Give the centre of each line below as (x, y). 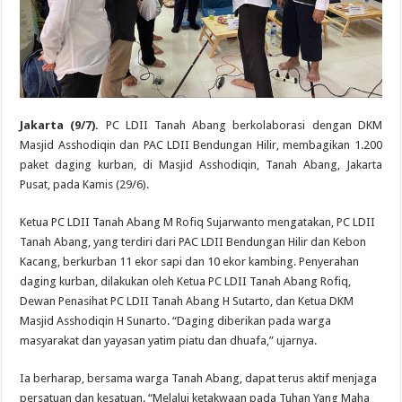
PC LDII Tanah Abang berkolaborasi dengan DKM (240, 126)
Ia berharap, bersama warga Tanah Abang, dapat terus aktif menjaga (199, 379)
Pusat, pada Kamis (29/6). (85, 185)
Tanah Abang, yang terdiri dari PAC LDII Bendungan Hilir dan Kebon (193, 242)
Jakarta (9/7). (60, 126)
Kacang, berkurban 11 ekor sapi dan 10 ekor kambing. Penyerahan (190, 262)
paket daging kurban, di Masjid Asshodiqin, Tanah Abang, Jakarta (201, 165)
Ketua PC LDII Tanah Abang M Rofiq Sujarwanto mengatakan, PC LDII (198, 223)
